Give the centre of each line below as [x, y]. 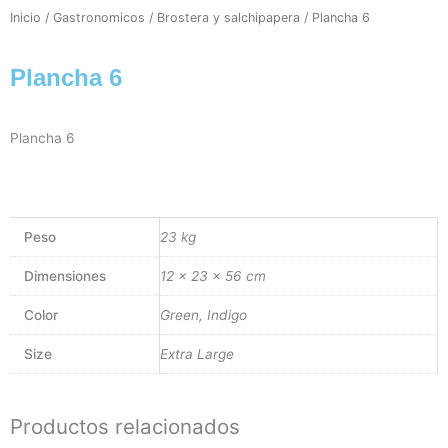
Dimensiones [64, 275]
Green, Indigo [203, 314]
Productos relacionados [125, 427]
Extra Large [197, 353]
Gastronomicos [99, 18]
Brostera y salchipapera [228, 18]
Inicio [25, 18]
